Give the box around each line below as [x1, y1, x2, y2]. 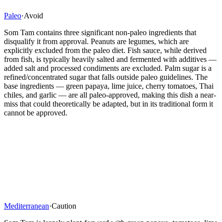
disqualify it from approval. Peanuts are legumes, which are [4, 37, 189, 46]
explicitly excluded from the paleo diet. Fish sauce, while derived [4, 46, 207, 55]
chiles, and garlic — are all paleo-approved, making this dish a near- [4, 90, 216, 99]
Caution [52, 201, 76, 210]
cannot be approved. [4, 108, 67, 117]
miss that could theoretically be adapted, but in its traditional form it [4, 99, 213, 108]
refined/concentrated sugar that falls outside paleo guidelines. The [4, 72, 208, 81]
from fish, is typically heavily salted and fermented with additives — [4, 55, 217, 63]
